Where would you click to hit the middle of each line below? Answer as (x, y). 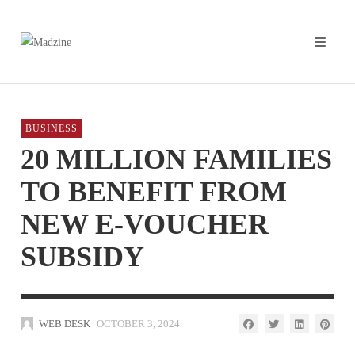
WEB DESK (64, 323)
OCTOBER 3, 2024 (138, 323)
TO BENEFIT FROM (154, 191)
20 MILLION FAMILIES (176, 159)
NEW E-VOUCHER (145, 224)
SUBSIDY (82, 256)
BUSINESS (52, 128)
